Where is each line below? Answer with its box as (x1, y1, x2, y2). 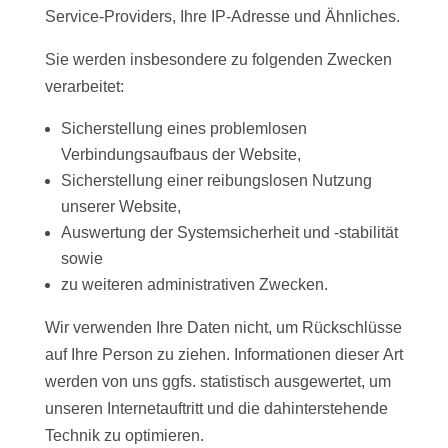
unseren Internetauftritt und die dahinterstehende (44, 400, 388, 418)
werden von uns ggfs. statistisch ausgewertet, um (44, 373, 391, 391)
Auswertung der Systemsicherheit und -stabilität (60, 224, 398, 242)
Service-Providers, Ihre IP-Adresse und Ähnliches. (44, 8, 400, 26)
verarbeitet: (44, 78, 124, 96)
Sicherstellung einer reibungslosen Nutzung (60, 172, 372, 190)
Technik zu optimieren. (44, 427, 204, 445)
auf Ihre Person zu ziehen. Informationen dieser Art (44, 346, 403, 364)
